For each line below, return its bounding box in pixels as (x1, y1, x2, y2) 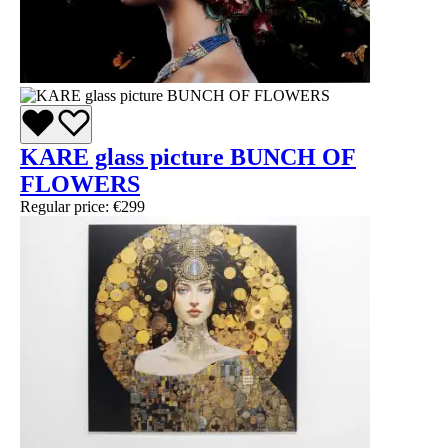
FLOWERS (20, 171, 140, 198)
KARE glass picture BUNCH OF (20, 144, 356, 171)
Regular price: (20, 198, 113, 216)
